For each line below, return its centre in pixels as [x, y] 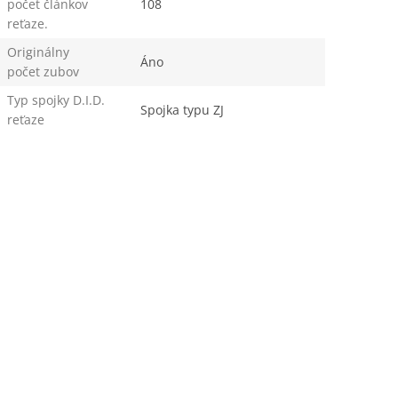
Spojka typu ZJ [182, 109]
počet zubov [43, 71]
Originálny [38, 52]
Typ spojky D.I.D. [56, 99]
